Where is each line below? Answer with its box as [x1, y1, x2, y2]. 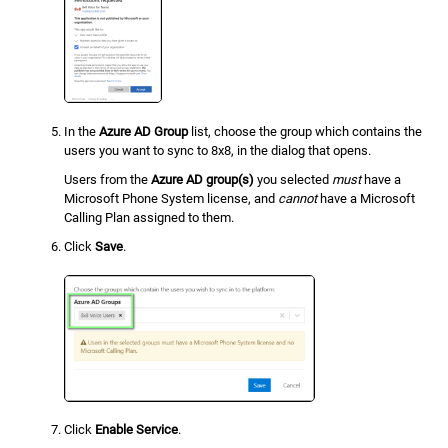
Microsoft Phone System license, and [64, 191, 279, 207]
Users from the [64, 172, 152, 188]
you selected [254, 172, 333, 188]
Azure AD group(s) [151, 172, 255, 188]
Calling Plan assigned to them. [64, 210, 235, 226]
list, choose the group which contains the [188, 123, 423, 139]
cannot [278, 191, 318, 207]
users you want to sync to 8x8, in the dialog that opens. [64, 142, 372, 158]
